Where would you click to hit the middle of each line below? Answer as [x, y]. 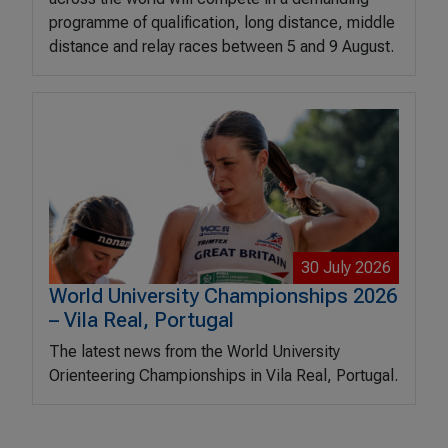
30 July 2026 [346, 267]
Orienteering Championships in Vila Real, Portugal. [223, 375]
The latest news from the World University [194, 351]
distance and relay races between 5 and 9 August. [221, 46]
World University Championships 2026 [223, 295]
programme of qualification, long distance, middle [222, 22]
